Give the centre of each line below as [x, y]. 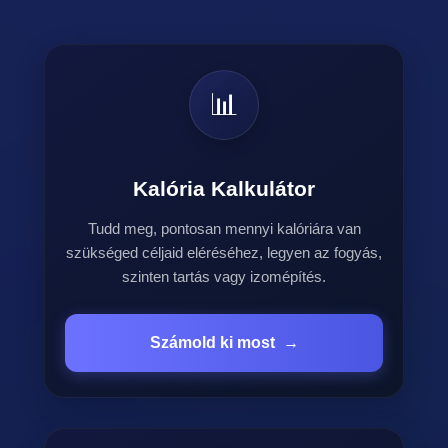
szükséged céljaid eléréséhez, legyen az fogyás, [224, 252]
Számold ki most [212, 342]
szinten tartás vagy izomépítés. [224, 276]
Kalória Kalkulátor [224, 188]
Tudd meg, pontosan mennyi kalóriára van [224, 228]
